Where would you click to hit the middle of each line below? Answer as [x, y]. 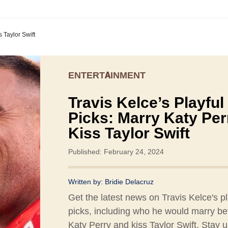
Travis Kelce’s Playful [146, 103]
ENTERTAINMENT [107, 75]
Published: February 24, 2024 [116, 152]
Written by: [87, 182]
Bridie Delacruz [129, 182]
